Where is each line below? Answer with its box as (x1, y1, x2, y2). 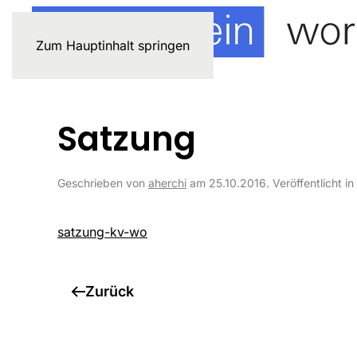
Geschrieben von (57, 176, 148, 190)
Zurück (85, 283, 134, 300)
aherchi (148, 176, 186, 190)
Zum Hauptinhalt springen (36, 37, 190, 53)
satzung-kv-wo (57, 224, 147, 240)
